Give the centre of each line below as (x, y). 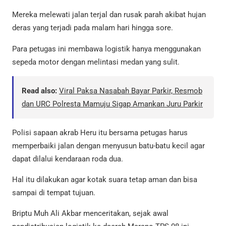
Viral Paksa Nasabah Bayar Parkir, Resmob (131, 91)
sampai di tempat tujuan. (54, 193)
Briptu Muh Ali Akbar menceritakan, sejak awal (90, 214)
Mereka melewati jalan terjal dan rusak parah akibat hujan (109, 15)
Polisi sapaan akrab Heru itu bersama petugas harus (100, 132)
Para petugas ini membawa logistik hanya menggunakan (106, 49)
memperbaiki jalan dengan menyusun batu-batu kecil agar (108, 146)
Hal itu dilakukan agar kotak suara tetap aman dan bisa (105, 180)
